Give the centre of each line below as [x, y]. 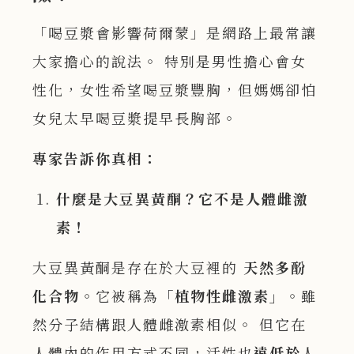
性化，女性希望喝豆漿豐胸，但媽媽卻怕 [175, 90]
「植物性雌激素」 [222, 296]
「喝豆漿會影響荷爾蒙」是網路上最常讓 [175, 33]
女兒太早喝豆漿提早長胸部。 [136, 118]
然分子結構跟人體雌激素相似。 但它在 [170, 324]
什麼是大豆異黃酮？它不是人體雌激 [183, 199]
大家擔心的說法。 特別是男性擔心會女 [170, 61]
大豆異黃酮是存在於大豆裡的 [138, 267]
